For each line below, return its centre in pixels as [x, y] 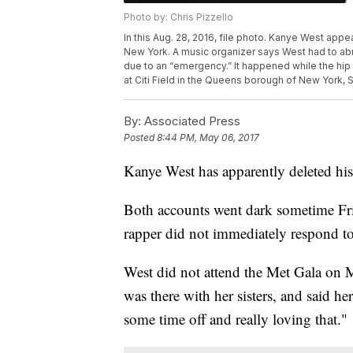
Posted [140, 138]
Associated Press [191, 121]
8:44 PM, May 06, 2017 [208, 138]
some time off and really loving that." [236, 319]
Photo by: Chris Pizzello [178, 17]
